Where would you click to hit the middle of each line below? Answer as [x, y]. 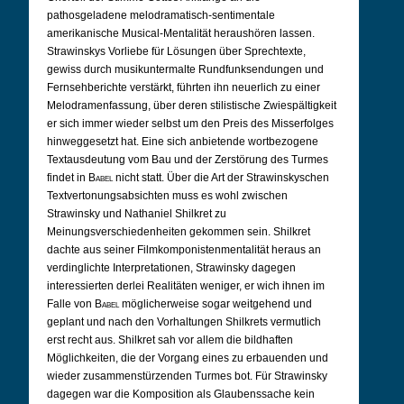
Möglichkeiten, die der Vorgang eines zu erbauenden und [188, 358]
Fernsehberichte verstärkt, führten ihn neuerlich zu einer [184, 87]
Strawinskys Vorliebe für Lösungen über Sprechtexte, [176, 51]
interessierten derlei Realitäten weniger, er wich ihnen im [186, 286]
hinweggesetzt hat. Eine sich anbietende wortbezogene [183, 142]
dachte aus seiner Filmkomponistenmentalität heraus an [184, 250]
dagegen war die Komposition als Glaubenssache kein [181, 394]
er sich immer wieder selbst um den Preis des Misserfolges [190, 124]
